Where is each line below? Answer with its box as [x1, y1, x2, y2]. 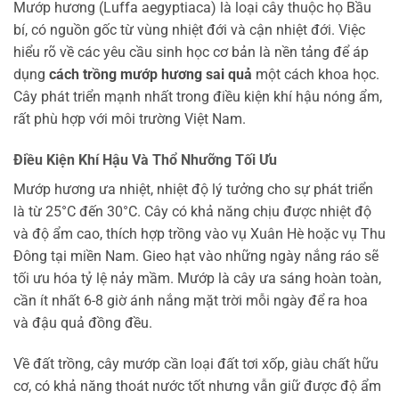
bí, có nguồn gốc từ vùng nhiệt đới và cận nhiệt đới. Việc [13, 21, 365, 39]
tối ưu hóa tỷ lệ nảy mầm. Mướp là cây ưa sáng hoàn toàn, [13, 269, 381, 287]
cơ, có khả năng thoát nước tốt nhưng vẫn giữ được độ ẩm [13, 377, 381, 395]
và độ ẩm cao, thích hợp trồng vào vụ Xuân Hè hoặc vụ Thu [13, 224, 386, 242]
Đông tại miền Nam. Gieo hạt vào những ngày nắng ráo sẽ [13, 247, 379, 265]
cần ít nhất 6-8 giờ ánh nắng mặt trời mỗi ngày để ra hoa [13, 291, 368, 309]
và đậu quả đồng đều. [13, 313, 152, 331]
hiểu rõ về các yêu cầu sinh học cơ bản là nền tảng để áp [13, 44, 369, 61]
